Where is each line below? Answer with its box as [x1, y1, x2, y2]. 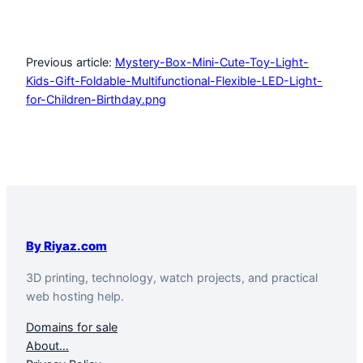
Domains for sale [26, 319, 117, 334]
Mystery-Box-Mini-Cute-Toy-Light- [115, 54, 309, 69]
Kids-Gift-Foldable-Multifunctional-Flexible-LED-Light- [26, 73, 322, 88]
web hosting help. [26, 289, 124, 304]
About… [26, 338, 69, 352]
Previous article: [26, 54, 115, 69]
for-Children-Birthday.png [26, 92, 166, 106]
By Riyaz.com [26, 238, 107, 254]
